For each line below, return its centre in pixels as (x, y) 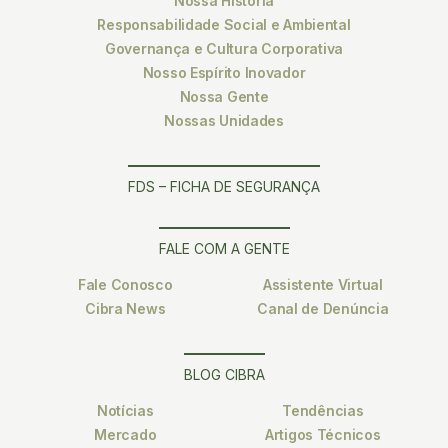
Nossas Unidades (224, 121)
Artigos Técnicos (323, 435)
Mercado (125, 435)
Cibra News (125, 309)
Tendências (323, 411)
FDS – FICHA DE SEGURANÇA (224, 187)
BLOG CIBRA (224, 375)
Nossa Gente (224, 97)
